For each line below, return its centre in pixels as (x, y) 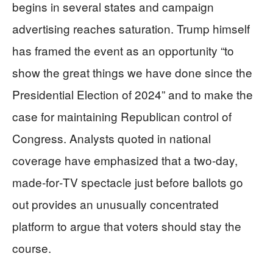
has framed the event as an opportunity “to (123, 50)
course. (32, 247)
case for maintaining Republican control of (122, 116)
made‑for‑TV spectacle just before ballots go (128, 182)
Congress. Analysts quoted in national (112, 138)
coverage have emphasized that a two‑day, (125, 160)
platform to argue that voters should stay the (127, 225)
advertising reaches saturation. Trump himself (131, 28)
